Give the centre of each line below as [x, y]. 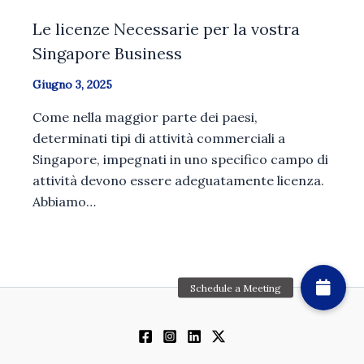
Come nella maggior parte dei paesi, [145, 117]
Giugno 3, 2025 [72, 85]
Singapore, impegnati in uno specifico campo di [180, 160]
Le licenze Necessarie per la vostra [166, 29]
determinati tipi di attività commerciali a [159, 139]
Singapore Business [107, 54]
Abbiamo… [64, 202]
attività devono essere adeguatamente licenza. [178, 181]
